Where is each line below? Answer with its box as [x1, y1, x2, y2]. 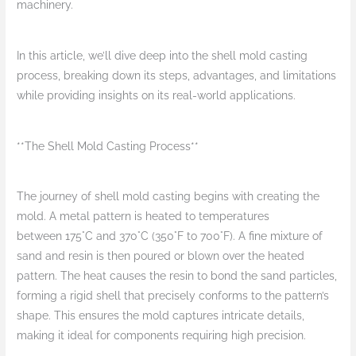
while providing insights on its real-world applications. [17, 89, 296, 103]
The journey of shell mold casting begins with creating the [17, 190, 320, 203]
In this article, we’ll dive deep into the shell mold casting [17, 49, 308, 63]
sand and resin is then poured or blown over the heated [17, 250, 305, 263]
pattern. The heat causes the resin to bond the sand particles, [17, 269, 338, 283]
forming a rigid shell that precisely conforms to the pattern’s [17, 289, 330, 303]
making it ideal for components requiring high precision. [17, 329, 307, 342]
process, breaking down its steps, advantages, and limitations [17, 69, 337, 83]
